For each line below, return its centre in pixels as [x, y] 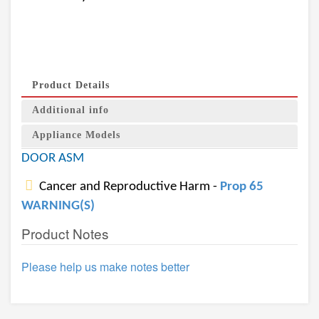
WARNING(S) [58, 206]
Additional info [70, 110]
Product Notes [65, 233]
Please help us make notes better [105, 267]
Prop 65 [242, 187]
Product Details [71, 85]
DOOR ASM [53, 158]
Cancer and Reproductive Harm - [128, 187]
